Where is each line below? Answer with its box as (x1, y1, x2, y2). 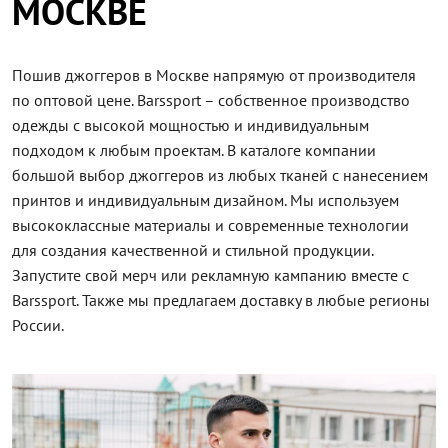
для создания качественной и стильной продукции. (12, 240, 373, 261)
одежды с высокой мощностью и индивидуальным (12, 115, 369, 136)
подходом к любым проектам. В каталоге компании (12, 140, 376, 161)
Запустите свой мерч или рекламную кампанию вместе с (12, 265, 409, 286)
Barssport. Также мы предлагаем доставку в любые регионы (12, 290, 430, 311)
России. (12, 315, 64, 336)
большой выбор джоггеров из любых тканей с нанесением (12, 165, 428, 186)
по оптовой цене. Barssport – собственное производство (12, 90, 410, 111)
